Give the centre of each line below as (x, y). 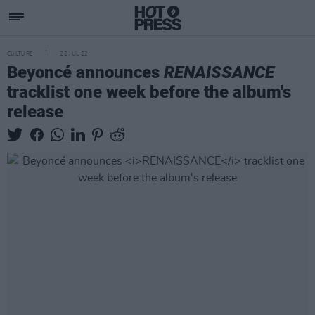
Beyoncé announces (85, 72)
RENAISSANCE (219, 72)
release (35, 112)
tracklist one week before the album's (149, 92)
